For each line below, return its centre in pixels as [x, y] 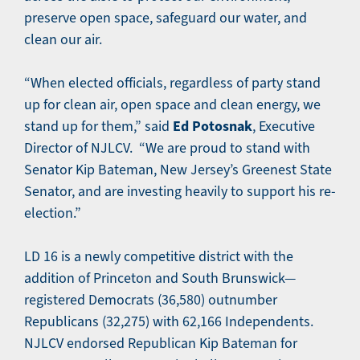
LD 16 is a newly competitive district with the [159, 256]
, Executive [284, 126]
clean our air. [63, 39]
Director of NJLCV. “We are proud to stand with [167, 148]
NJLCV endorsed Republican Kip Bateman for [161, 343]
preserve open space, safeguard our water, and [166, 18]
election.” [53, 213]
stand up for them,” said [98, 126]
